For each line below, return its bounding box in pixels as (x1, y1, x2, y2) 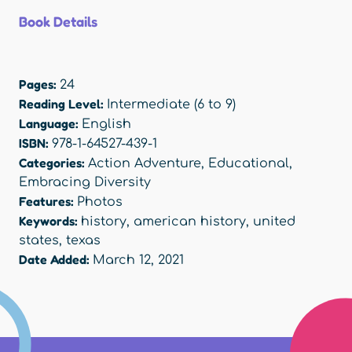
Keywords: (19, 213, 81, 229)
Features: (19, 193, 77, 210)
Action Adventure (88, 156, 201, 171)
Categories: (19, 155, 88, 171)
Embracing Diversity (19, 175, 151, 190)
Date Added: (19, 251, 93, 268)
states (19, 233, 59, 248)
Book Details (19, 13, 97, 31)
